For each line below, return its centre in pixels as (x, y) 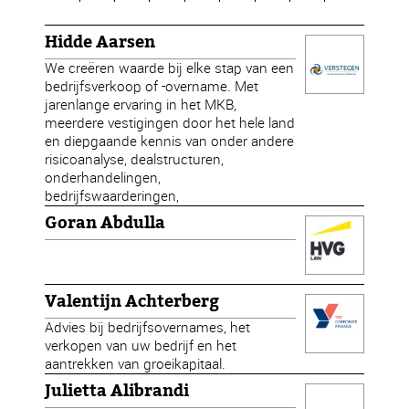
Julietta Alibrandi (117, 391)
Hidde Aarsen (100, 42)
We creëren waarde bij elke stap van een (170, 68)
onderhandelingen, (103, 178)
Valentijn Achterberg (132, 301)
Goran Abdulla (105, 223)
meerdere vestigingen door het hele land (170, 123)
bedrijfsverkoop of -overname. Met (152, 86)
